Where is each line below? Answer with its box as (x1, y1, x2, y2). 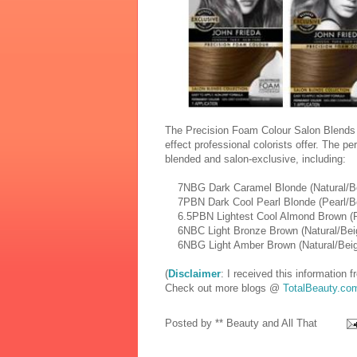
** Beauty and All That (215, 316, 317, 329)
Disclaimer (168, 267, 221, 280)
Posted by (165, 316, 215, 329)
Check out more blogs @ (165, 281, 283, 294)
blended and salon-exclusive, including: (165, 152, 346, 165)
